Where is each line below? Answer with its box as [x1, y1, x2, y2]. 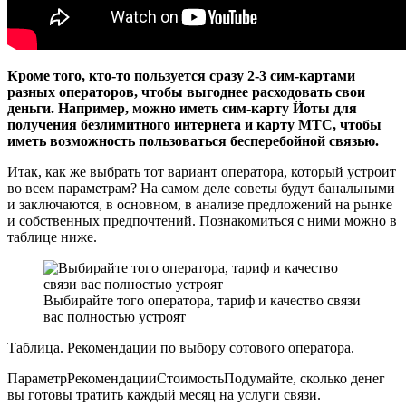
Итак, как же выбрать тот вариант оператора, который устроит [7, 163, 396, 179]
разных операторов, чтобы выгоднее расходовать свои [7, 83, 365, 100]
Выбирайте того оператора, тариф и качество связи [43, 292, 361, 308]
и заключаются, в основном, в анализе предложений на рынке [7, 196, 392, 212]
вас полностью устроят [43, 308, 186, 324]
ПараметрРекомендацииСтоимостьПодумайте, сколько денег [7, 370, 385, 386]
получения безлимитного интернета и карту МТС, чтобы [7, 116, 382, 132]
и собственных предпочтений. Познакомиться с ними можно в [7, 212, 397, 228]
